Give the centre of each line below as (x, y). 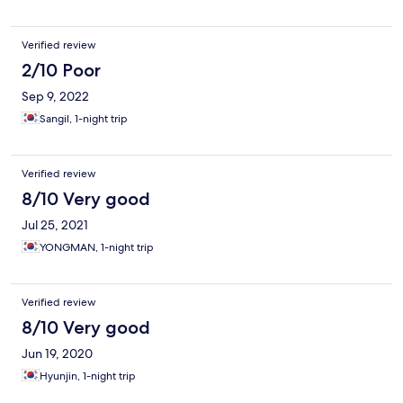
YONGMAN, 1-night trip (97, 248)
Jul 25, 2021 (55, 225)
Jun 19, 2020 (57, 354)
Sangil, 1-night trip (84, 119)
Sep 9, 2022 (55, 97)
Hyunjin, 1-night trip (88, 376)
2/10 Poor (61, 71)
